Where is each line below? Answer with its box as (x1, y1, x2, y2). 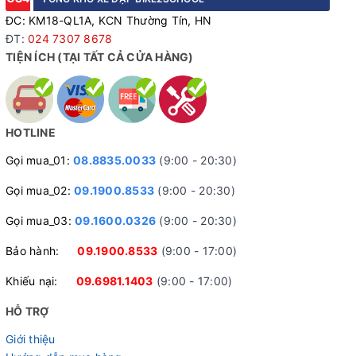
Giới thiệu (6, 331, 56, 346)
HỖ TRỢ (6, 304, 49, 318)
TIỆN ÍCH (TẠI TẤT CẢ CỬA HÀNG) (6, 49, 194, 64)
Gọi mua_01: (6, 153, 73, 167)
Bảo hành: (6, 243, 78, 257)
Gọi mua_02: (6, 183, 74, 197)
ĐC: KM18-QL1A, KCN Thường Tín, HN (6, 13, 212, 27)
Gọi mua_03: (6, 213, 75, 227)
